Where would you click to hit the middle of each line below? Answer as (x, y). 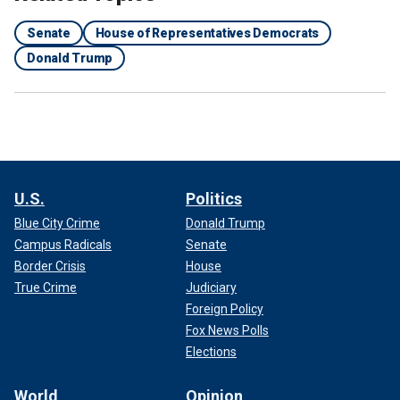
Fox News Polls (227, 330)
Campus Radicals (63, 244)
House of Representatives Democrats (207, 33)
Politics (214, 198)
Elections (211, 351)
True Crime (46, 287)
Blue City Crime (57, 223)
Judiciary (211, 287)
